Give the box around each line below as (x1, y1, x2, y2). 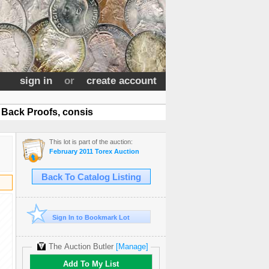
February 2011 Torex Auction (49, 148, 139, 155)
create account (86, 75, 157, 86)
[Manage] (113, 242, 151, 251)
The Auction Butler (48, 242, 113, 251)
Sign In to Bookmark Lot (52, 214, 130, 221)
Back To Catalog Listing (41, 172, 141, 182)
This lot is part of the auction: (49, 138, 133, 145)
